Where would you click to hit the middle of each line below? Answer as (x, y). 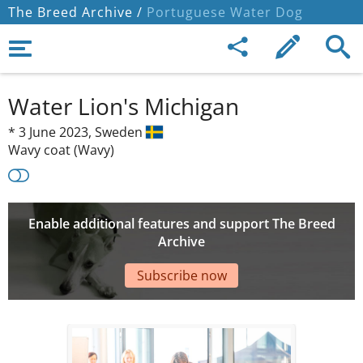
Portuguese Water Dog (223, 12)
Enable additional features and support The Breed (181, 224)
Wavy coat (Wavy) (61, 150)
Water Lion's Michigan (124, 106)
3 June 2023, (57, 132)
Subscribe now (181, 275)
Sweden (120, 132)
